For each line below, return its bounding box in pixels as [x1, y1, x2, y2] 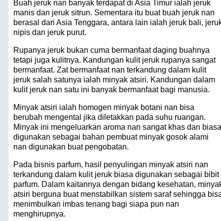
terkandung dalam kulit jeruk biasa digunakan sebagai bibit [13, 170, 219, 179]
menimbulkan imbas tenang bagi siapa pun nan [13, 199, 179, 208]
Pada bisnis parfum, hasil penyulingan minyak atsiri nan [13, 160, 208, 169]
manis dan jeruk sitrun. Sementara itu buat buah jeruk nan [13, 8, 215, 17]
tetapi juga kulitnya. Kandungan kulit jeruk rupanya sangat [13, 55, 216, 64]
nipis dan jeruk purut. [13, 28, 86, 37]
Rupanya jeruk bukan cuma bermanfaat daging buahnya [13, 45, 210, 54]
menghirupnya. [13, 209, 66, 218]
